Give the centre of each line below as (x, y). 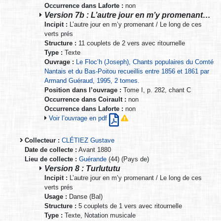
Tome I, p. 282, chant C (156, 90)
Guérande (93, 159)
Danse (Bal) (85, 196)
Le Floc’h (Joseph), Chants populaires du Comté (145, 62)
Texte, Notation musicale (99, 215)
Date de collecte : (51, 149)
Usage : (56, 196)
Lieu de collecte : (51, 159)
